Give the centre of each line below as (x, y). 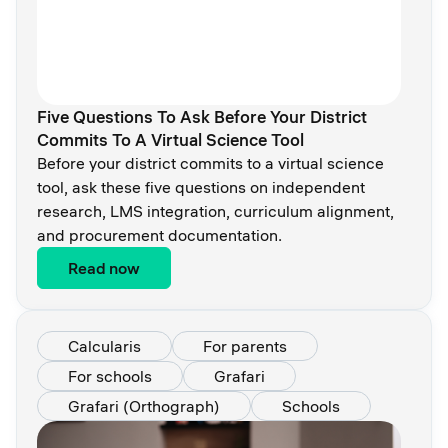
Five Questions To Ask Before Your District (202, 116)
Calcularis (104, 346)
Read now (104, 268)
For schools (110, 376)
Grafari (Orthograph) (144, 406)
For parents (245, 346)
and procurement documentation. (159, 235)
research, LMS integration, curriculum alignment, (215, 211)
